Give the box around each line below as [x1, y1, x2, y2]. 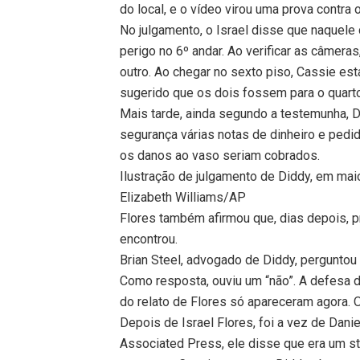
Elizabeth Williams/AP [120, 189, 247, 205]
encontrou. [120, 231, 178, 247]
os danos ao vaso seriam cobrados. [120, 147, 321, 163]
